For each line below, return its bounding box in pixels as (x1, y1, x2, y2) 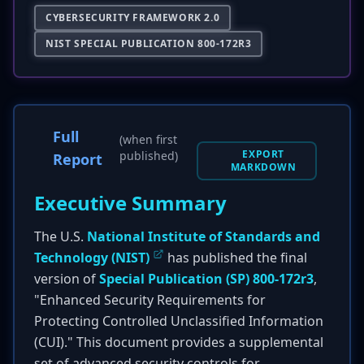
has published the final (164, 249, 307, 266)
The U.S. (34, 227, 87, 245)
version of (34, 270, 99, 288)
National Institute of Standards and (87, 227, 320, 245)
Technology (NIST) (34, 249, 149, 266)
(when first (119, 132, 178, 147)
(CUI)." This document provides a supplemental (34, 333, 323, 351)
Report (53, 149, 103, 169)
